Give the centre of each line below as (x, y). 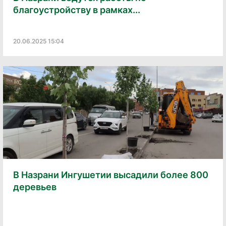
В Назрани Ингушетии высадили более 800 (111, 175)
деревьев (35, 187)
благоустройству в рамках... (77, 10)
